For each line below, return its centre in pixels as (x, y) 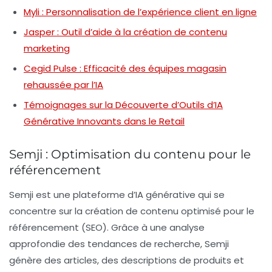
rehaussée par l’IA (63, 84)
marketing (47, 48)
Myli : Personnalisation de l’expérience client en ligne (140, 12)
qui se (210, 194)
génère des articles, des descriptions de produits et (127, 260)
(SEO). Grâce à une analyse (142, 227)
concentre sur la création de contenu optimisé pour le (132, 211)
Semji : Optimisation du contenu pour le (130, 154)
